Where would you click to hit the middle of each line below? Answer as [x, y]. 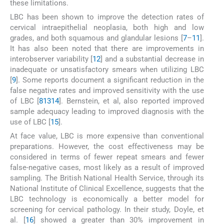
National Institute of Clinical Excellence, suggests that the [107, 189]
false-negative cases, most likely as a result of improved [107, 168]
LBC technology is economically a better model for [107, 199]
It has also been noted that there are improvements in [107, 49]
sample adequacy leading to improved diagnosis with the [107, 112]
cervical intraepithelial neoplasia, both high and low [107, 28]
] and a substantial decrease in [152, 59]
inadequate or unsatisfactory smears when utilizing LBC [107, 70]
